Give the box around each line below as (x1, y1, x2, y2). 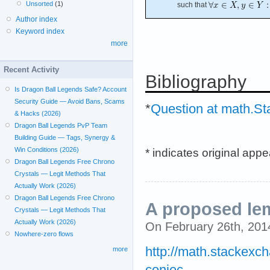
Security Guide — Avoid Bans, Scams (14, 98, 125, 105)
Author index (16, 15, 57, 24)
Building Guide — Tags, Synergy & (14, 134, 116, 141)
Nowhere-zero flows (14, 230, 74, 237)
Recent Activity (4, 65, 59, 74)
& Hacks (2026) (14, 110, 61, 117)
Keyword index (16, 27, 64, 36)
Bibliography (145, 71, 246, 92)
